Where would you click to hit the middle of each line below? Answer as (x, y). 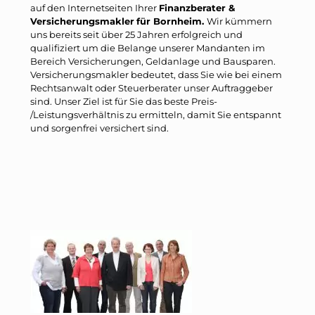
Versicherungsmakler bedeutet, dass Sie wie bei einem (156, 74)
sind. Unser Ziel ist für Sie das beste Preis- (124, 101)
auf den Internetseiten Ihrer (95, 7)
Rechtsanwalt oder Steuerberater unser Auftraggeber (152, 88)
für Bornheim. (172, 21)
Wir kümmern (239, 21)
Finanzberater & (197, 7)
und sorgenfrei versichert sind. (99, 128)
